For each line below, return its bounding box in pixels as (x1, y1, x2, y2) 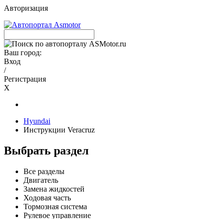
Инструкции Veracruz (23, 126, 95, 134)
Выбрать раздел (4, 144, 88, 157)
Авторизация (4, 4, 48, 12)
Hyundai (23, 117, 50, 125)
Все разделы (23, 167, 65, 175)
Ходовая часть (23, 193, 71, 202)
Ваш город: (4, 48, 42, 57)
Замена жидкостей (23, 184, 85, 193)
